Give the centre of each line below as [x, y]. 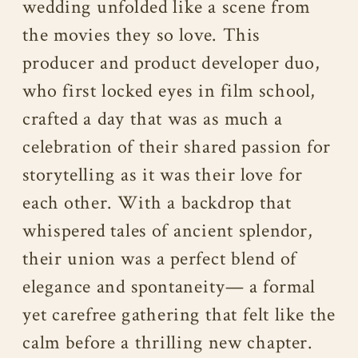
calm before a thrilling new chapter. [168, 344]
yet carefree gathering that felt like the [179, 316]
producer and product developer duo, [171, 64]
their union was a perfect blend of [160, 260]
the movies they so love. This [141, 36]
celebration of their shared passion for [177, 148]
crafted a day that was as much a [153, 120]
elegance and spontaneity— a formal [169, 288]
